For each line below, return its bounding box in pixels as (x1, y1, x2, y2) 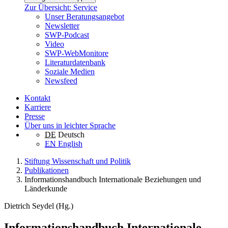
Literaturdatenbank (45, 58, 105, 67)
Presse (24, 112, 45, 121)
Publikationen (24, 166, 69, 175)
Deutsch (58, 130, 84, 139)
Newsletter (45, 21, 79, 31)
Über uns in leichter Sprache (24, 121, 116, 130)
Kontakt (24, 94, 50, 103)
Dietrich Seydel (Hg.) (4, 202, 73, 211)
